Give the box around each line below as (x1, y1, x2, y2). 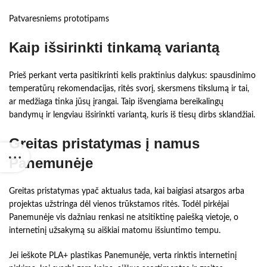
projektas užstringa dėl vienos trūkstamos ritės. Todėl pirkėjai (9, 200, 229, 209)
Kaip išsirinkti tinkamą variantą (9, 39, 219, 56)
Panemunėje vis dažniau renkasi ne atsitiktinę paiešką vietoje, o (9, 213, 238, 222)
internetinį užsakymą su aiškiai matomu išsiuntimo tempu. (9, 226, 221, 235)
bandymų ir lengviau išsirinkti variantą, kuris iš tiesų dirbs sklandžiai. (9, 111, 255, 120)
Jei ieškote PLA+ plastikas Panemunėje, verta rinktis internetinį (9, 252, 237, 260)
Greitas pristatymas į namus (9, 135, 200, 152)
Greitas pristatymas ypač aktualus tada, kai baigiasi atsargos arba (9, 187, 244, 196)
